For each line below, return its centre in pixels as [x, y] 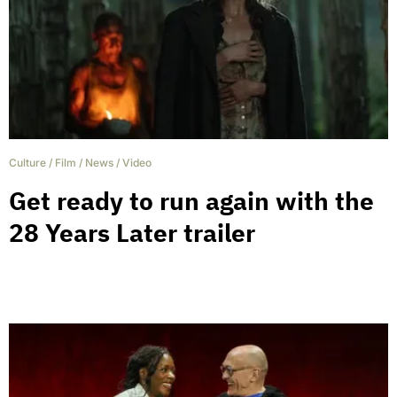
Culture [27, 163]
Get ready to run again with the [191, 201]
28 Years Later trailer [132, 233]
